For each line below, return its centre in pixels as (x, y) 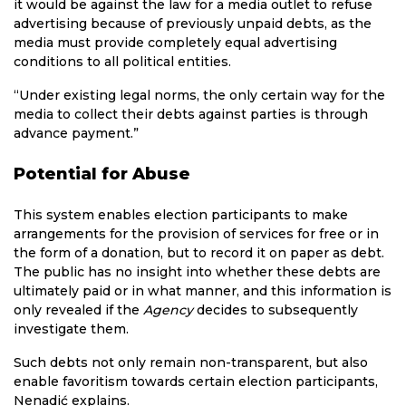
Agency (168, 309)
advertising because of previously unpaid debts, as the (193, 23)
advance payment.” (76, 133)
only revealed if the (78, 309)
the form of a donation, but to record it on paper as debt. (199, 252)
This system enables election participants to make (181, 214)
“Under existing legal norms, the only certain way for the (199, 95)
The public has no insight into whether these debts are (197, 271)
